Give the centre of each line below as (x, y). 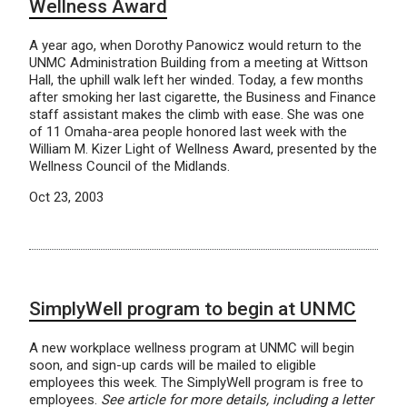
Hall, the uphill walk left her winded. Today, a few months (196, 80)
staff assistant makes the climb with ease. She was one (197, 114)
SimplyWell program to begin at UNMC (193, 309)
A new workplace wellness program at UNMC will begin (192, 348)
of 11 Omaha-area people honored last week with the (188, 132)
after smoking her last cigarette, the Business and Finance (203, 97)
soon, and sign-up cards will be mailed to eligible (173, 365)
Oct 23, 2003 (66, 197)
